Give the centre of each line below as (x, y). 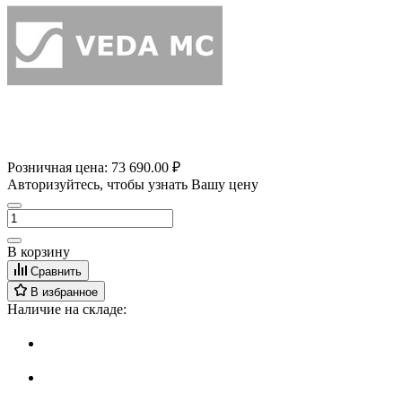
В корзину (39, 252)
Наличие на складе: (67, 310)
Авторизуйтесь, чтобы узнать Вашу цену (133, 185)
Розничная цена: (59, 168)
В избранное (64, 293)
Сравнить (56, 272)
